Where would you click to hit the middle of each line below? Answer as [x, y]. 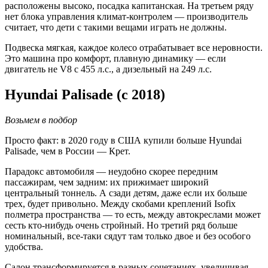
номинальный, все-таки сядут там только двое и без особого [128, 236]
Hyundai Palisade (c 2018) [85, 94]
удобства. [24, 246]
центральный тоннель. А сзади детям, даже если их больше [126, 193]
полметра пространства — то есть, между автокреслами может [133, 214]
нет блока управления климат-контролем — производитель [126, 16]
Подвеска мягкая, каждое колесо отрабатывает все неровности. [134, 47]
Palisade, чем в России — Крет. [68, 151]
